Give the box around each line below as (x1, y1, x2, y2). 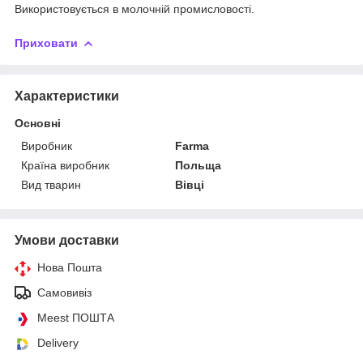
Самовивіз (37, 285, 92, 299)
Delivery (37, 335, 79, 349)
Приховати (15, 36, 78, 49)
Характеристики (15, 88, 119, 103)
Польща (175, 158, 222, 172)
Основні (15, 116, 61, 130)
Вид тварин (21, 177, 81, 191)
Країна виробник (21, 158, 109, 172)
